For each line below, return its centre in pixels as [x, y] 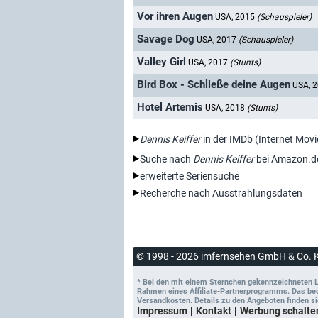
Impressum [162, 311]
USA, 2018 [226, 108]
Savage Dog [166, 39]
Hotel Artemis [170, 108]
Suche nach [166, 159]
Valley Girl [161, 62]
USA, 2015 [236, 17]
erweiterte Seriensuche [190, 176]
